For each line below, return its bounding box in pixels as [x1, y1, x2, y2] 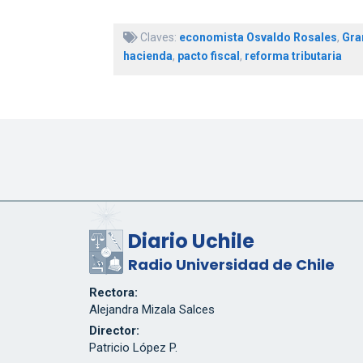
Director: [88, 323, 139, 339]
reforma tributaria [244, 49, 342, 63]
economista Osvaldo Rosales [178, 31, 337, 45]
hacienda [122, 49, 173, 63]
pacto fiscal [177, 49, 240, 63]
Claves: [137, 31, 179, 45]
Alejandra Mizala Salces [88, 302, 215, 318]
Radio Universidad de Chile [127, 254, 335, 275]
